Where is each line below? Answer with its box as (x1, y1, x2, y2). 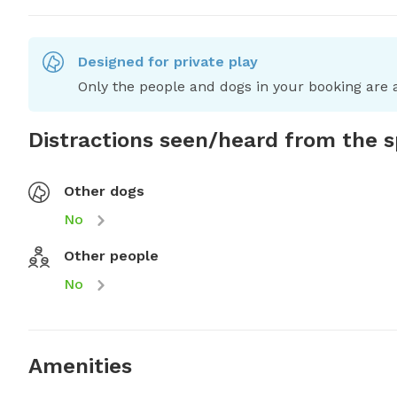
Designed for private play (78, 53, 258, 71)
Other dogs (64, 183, 144, 200)
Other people (64, 247, 159, 265)
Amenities (28, 354, 132, 379)
